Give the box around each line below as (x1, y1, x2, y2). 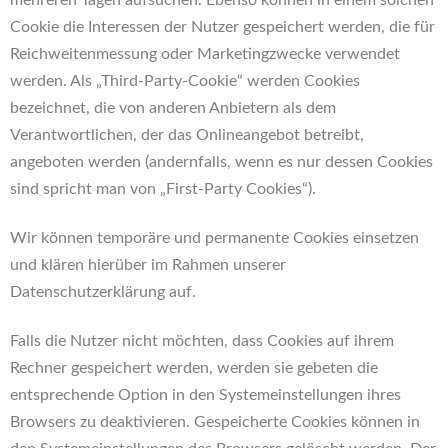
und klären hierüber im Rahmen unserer (10, 257, 286, 273)
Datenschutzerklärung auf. (10, 284, 196, 300)
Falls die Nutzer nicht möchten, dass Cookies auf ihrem (10, 333, 394, 349)
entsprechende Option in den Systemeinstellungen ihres (10, 387, 401, 403)
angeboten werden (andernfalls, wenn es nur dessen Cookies (10, 154, 433, 170)
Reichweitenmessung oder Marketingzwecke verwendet (10, 46, 400, 62)
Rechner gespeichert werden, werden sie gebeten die (10, 360, 378, 376)
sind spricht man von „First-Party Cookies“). (10, 181, 316, 197)
